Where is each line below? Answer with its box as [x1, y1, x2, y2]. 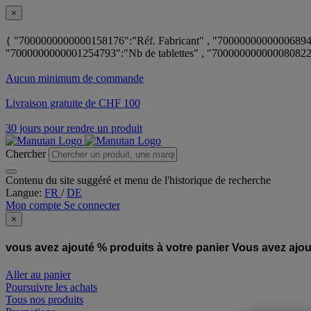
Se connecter [64, 199, 120, 212]
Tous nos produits [6, 293, 83, 305]
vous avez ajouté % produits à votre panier [6, 241, 232, 253]
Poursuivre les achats [6, 280, 97, 293]
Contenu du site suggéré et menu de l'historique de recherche [6, 174, 271, 187]
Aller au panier [6, 268, 71, 280]
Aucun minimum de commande [6, 72, 144, 85]
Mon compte [6, 199, 61, 212]
